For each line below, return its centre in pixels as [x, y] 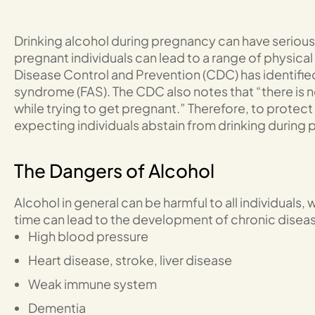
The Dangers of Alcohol [114, 171]
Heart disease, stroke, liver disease [130, 260]
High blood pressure [88, 236]
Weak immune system [92, 284]
